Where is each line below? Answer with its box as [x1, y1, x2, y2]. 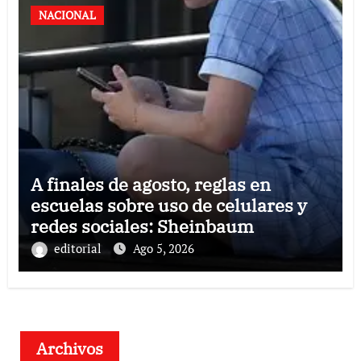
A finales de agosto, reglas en [30, 172, 271, 197]
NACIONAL [38, 7, 96, 23]
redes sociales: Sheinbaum [30, 214, 254, 239]
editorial [53, 240, 105, 257]
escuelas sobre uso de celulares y [30, 193, 307, 218]
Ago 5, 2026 [132, 240, 194, 257]
